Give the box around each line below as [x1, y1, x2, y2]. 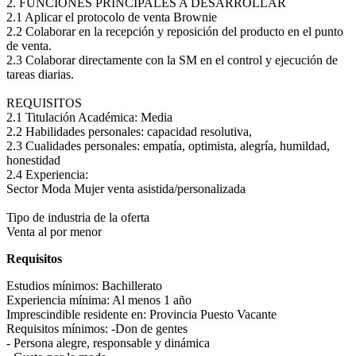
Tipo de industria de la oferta [6, 210, 149, 224]
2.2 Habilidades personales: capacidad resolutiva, [6, 124, 252, 138]
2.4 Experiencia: [6, 167, 88, 181]
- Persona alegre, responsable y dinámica [6, 335, 210, 350]
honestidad [6, 153, 60, 167]
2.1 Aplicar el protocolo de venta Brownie [6, 10, 217, 24]
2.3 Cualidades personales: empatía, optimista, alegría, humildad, [6, 138, 330, 153]
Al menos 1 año [112, 292, 192, 307]
